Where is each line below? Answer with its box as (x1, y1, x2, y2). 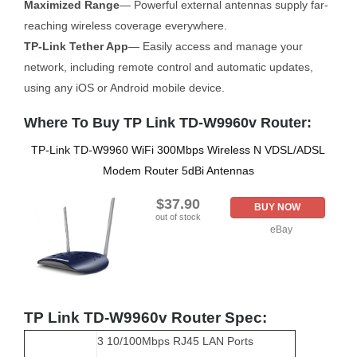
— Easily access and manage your (127, 40, 303, 53)
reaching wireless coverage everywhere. (23, 19, 227, 33)
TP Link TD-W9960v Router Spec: (23, 308, 267, 326)
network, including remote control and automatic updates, (23, 61, 313, 74)
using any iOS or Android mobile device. (23, 81, 225, 95)
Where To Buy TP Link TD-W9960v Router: (23, 115, 312, 131)
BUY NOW (254, 201, 301, 213)
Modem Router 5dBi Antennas (102, 163, 254, 177)
